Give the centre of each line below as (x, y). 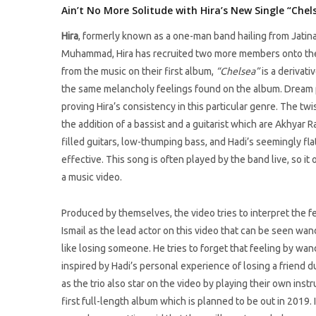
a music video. (92, 177)
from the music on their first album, (139, 71)
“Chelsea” (238, 71)
